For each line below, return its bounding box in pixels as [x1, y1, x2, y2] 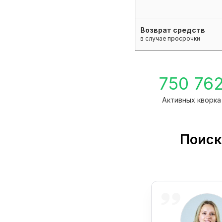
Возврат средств [140, 26, 205, 35]
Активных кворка [162, 96, 221, 105]
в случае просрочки [140, 35, 200, 43]
